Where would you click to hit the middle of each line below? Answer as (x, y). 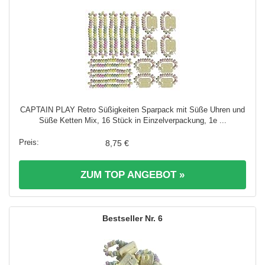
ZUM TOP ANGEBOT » (132, 175)
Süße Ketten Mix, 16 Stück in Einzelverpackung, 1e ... (132, 121)
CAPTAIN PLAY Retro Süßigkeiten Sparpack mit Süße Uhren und (132, 110)
